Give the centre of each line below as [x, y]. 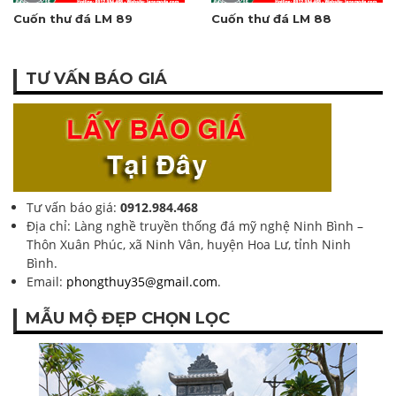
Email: [46, 282]
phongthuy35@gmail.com [142, 282]
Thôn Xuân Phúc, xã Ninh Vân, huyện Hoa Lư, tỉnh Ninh [189, 245]
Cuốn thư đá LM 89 [73, 18]
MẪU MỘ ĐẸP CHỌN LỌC [128, 319]
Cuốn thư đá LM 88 [271, 18]
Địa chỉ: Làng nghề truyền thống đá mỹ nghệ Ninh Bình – [195, 226]
